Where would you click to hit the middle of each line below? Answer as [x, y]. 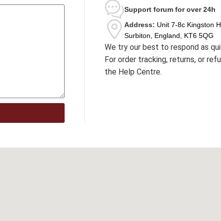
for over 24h [195, 9]
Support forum [150, 9]
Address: [140, 25]
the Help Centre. [133, 72]
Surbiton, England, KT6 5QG [169, 36]
